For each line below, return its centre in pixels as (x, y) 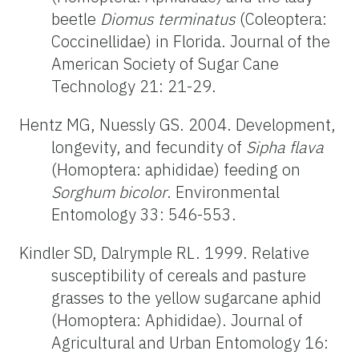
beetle (76, 19)
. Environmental (223, 192)
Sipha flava (285, 147)
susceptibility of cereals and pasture (179, 276)
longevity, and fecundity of (149, 147)
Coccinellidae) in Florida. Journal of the (191, 42)
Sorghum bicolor (109, 192)
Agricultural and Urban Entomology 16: (190, 343)
